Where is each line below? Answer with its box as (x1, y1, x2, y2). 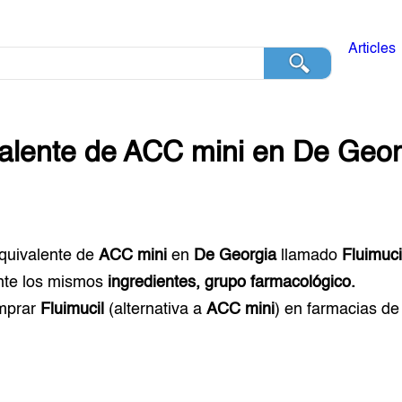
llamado (276, 248, 343, 264)
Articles (347, 42, 396, 57)
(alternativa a (104, 301, 207, 318)
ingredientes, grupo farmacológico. (108, 275, 356, 291)
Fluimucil (40, 301, 105, 318)
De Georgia (194, 248, 277, 264)
